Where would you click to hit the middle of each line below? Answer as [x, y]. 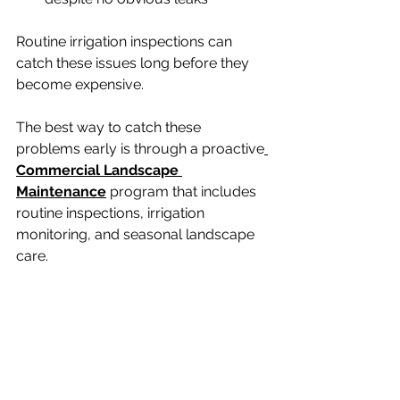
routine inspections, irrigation [112, 213]
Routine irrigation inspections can [126, 42]
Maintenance [61, 192]
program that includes [183, 192]
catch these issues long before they [134, 63]
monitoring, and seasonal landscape [137, 235]
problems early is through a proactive [140, 149]
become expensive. [80, 85]
